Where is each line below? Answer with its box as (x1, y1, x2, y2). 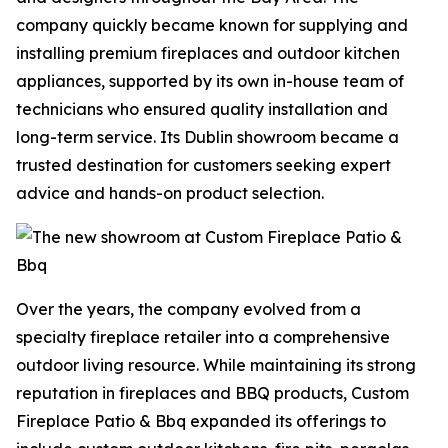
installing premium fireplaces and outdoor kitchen (16, 43, 400, 63)
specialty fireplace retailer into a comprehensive (16, 327, 390, 347)
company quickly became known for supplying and (16, 15, 408, 35)
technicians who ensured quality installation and (16, 99, 388, 119)
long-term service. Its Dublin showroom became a (16, 127, 399, 147)
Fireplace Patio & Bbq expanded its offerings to (16, 411, 386, 431)
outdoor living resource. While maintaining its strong (16, 355, 416, 375)
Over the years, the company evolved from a (16, 299, 361, 319)
